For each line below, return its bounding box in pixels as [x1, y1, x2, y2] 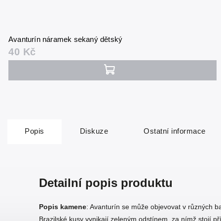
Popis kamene [39, 203, 86, 211]
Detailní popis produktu [39, 176, 173, 190]
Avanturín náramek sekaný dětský [8, 35, 123, 44]
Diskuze [79, 127, 108, 136]
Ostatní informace [144, 127, 206, 136]
